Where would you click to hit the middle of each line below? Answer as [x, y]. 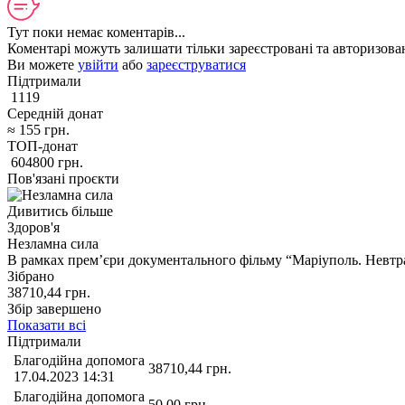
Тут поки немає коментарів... [96, 32]
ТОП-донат [42, 146]
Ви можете [42, 64]
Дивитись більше [60, 211]
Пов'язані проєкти [63, 178]
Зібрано [31, 276]
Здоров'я [33, 227]
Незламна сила [53, 243]
